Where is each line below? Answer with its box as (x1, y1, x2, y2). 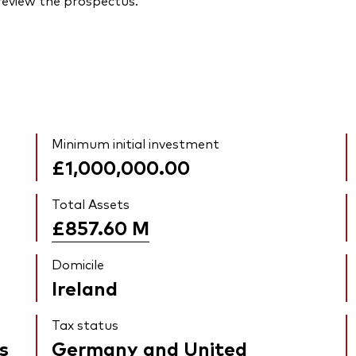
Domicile (52, 255, 105, 273)
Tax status (52, 315, 119, 334)
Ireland (52, 274, 118, 301)
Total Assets (52, 195, 130, 213)
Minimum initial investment (52, 134, 220, 153)
